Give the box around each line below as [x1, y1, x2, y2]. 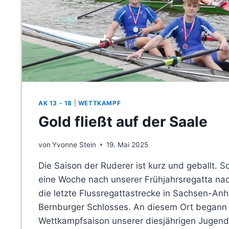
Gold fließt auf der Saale [38, 112, 208, 130]
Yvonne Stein [52, 140, 97, 149]
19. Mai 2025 [106, 140, 149, 149]
